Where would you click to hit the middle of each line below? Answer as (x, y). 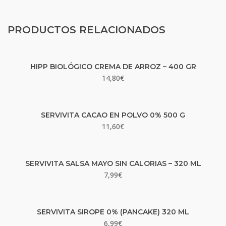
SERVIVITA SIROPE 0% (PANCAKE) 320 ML (113, 212)
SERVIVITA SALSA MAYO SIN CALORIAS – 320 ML (113, 163)
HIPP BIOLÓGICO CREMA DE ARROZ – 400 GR (113, 67)
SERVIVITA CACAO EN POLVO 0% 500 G (113, 115)
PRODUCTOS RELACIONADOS (87, 30)
